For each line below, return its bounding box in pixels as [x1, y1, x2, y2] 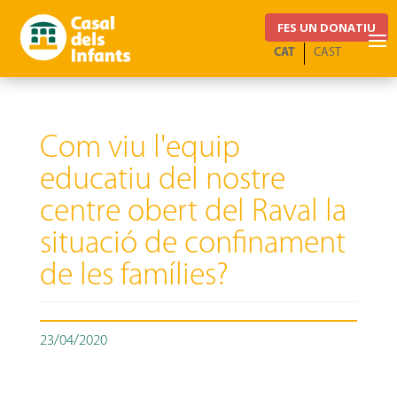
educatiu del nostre [39, 165, 285, 197]
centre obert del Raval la [39, 197, 346, 229]
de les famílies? [39, 261, 229, 292]
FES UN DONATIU [277, 19, 376, 35]
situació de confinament [39, 229, 346, 261]
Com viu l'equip [39, 133, 240, 165]
